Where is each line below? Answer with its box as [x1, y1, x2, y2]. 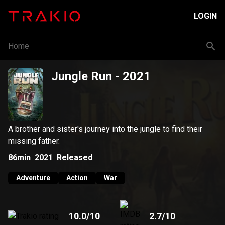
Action [66, 174, 88, 182]
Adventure [16, 174, 50, 182]
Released [57, 152, 92, 162]
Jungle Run [51, 69, 112, 83]
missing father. [8, 136, 60, 146]
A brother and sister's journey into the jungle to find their [8, 124, 202, 134]
